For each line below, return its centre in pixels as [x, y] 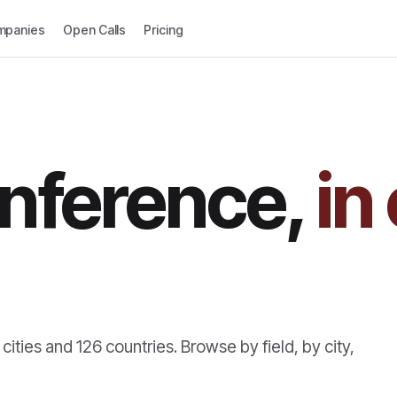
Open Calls [95, 30]
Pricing [163, 30]
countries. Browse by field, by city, [228, 347]
